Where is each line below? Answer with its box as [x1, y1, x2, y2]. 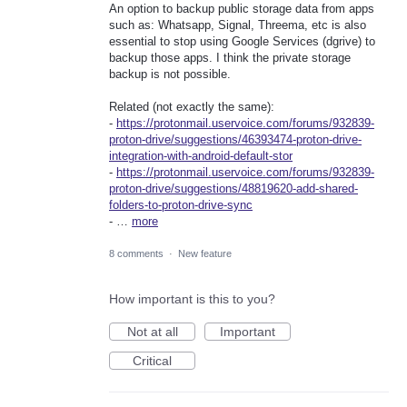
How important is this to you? [109, 291, 275, 306]
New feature [178, 247, 232, 259]
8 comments [109, 247, 164, 259]
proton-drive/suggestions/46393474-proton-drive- [109, 133, 362, 147]
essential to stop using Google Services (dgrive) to [109, 35, 375, 49]
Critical [133, 352, 172, 368]
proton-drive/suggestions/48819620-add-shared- [109, 182, 358, 196]
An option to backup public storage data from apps [109, 2, 374, 16]
